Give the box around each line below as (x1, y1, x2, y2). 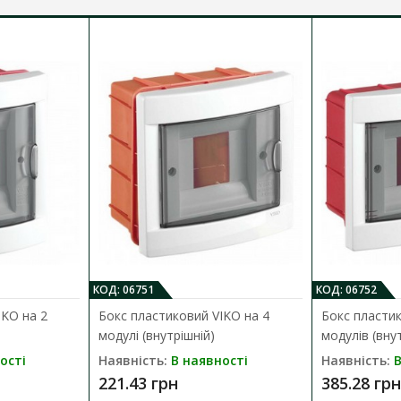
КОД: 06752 (315, 282, 377, 298)
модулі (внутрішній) (98, 327, 216, 345)
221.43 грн (98, 372, 179, 395)
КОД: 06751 (93, 282, 155, 298)
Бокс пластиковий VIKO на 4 (98, 307, 270, 325)
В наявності (171, 352, 249, 370)
